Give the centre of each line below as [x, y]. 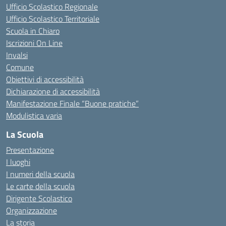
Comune [20, 67]
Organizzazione [32, 210]
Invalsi [17, 55]
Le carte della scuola [40, 186]
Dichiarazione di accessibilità [53, 91]
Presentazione [30, 150]
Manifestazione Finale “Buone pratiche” [72, 103]
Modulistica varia [34, 116]
